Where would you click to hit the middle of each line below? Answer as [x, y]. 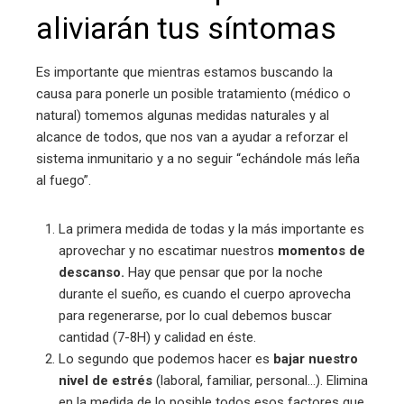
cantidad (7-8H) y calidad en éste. [157, 338]
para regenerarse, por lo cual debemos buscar [195, 316]
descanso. [92, 273]
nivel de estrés [106, 381]
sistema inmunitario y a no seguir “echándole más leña [198, 159]
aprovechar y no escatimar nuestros [168, 251]
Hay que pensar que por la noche [224, 273]
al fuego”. [64, 181]
